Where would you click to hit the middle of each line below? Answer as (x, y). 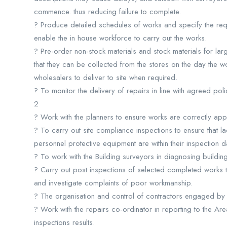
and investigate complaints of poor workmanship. (113, 183)
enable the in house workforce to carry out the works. (120, 38)
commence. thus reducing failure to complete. (107, 12)
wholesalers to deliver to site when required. (106, 78)
